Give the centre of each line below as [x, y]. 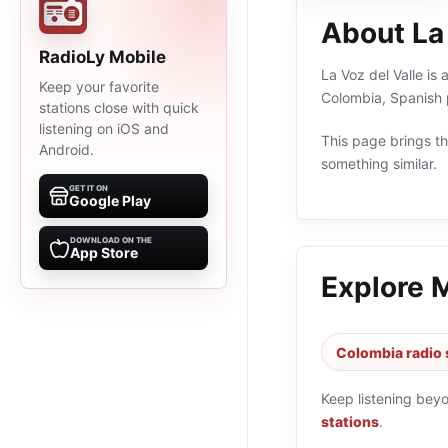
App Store [104, 252]
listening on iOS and [104, 128]
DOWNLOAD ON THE [111, 240]
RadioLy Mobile [102, 57]
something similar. [379, 163]
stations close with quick [119, 107]
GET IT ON [88, 188]
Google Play [110, 200]
